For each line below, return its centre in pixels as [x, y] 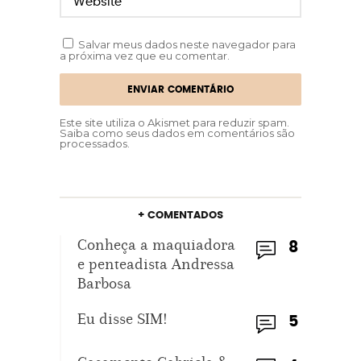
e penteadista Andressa [156, 264]
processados [93, 143]
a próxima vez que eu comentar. [145, 56]
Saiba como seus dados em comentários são [177, 133]
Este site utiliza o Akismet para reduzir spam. [174, 122]
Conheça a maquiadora [156, 245]
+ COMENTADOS [180, 216]
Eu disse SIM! [122, 319]
